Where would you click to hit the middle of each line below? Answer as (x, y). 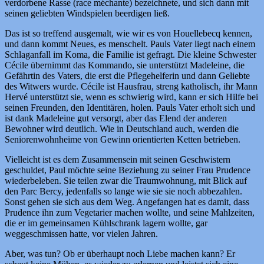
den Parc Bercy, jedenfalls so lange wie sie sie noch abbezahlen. (123, 192)
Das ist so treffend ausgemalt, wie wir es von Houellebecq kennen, (128, 34)
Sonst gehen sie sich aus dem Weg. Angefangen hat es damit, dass (127, 202)
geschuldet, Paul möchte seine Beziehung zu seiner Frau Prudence (128, 170)
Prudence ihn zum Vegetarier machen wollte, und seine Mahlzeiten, (130, 213)
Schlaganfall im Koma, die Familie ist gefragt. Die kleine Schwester (131, 55)
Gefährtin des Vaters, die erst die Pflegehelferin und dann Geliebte (127, 76)
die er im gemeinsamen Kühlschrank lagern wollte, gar (106, 223)
